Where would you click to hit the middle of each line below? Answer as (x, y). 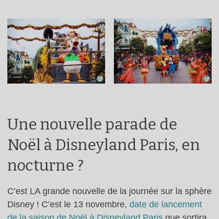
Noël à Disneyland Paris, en (104, 145)
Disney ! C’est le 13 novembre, (68, 204)
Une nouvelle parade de (92, 124)
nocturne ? (45, 165)
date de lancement (166, 204)
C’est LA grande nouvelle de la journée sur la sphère (109, 191)
